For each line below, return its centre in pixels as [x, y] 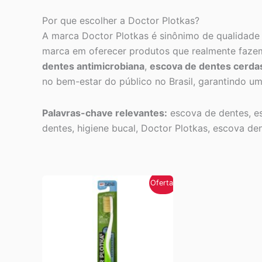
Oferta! [163, 182]
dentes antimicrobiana [93, 66]
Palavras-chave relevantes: [105, 113]
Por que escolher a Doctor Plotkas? [121, 21]
